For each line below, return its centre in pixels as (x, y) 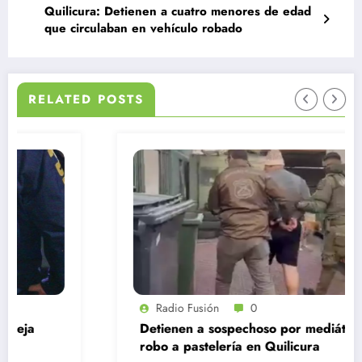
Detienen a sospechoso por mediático (170, 329)
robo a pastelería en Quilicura (149, 347)
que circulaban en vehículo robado (143, 28)
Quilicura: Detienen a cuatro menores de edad (178, 11)
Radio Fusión (106, 308)
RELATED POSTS (86, 100)
